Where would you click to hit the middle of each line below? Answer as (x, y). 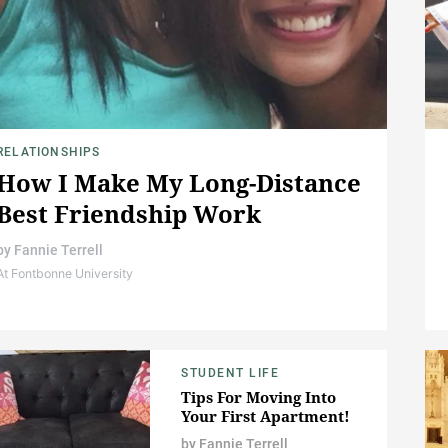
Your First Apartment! (265, 416)
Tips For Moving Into (258, 397)
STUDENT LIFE (230, 373)
